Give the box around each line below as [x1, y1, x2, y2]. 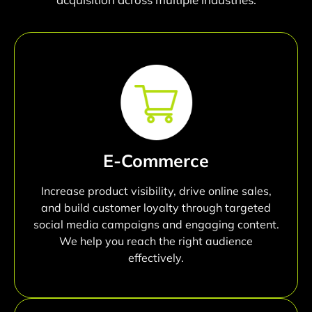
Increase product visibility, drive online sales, [40, 184, 272, 198]
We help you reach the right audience [59, 234, 253, 249]
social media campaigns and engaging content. [33, 217, 279, 232]
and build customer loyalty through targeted [41, 201, 271, 215]
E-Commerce [103, 150, 209, 172]
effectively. [128, 251, 184, 265]
